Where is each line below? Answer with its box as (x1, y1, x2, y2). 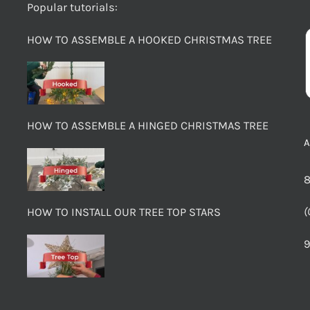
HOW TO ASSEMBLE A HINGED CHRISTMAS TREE (27, 119, 268, 133)
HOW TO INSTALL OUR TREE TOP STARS (27, 206, 221, 219)
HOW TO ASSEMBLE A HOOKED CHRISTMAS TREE (27, 33, 272, 46)
